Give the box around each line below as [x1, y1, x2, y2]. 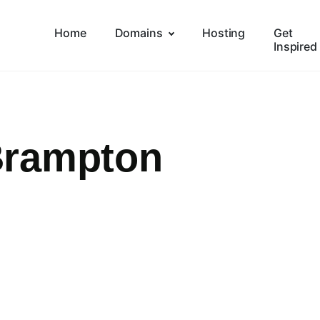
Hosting [202, 26, 246, 40]
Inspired [274, 39, 317, 54]
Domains [114, 26, 163, 40]
